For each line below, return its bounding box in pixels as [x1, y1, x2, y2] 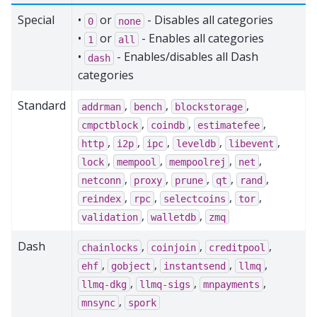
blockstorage [175, 100, 243, 113]
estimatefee [197, 119, 260, 131]
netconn [81, 174, 121, 186]
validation [81, 211, 138, 223]
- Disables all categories [144, 12, 273, 28]
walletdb [151, 211, 196, 223]
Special [18, 12, 54, 28]
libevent [229, 137, 274, 149]
